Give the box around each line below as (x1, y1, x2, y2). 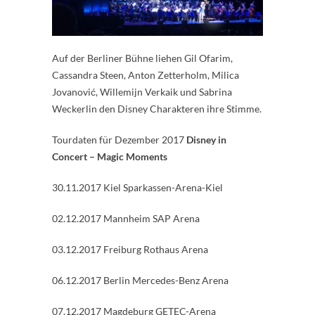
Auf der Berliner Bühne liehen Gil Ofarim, (52, 51, 233, 64)
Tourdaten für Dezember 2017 (52, 133, 186, 146)
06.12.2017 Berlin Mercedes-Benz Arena (52, 274, 229, 286)
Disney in (186, 133, 226, 146)
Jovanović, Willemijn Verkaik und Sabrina (52, 85, 232, 98)
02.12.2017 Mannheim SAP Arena (52, 212, 200, 224)
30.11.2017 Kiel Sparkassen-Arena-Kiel (52, 181, 223, 193)
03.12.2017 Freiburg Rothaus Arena (52, 243, 208, 255)
